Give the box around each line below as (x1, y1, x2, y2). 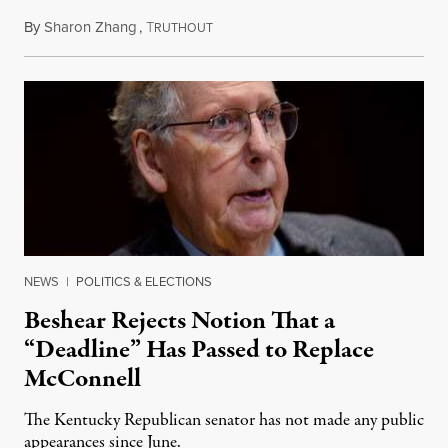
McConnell (24, 361, 141, 398)
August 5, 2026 (212, 16, 306, 39)
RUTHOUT (154, 19, 213, 37)
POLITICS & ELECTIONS (76, 272, 212, 291)
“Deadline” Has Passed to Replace (24, 332, 374, 369)
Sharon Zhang (44, 16, 137, 38)
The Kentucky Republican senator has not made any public (24, 408, 424, 434)
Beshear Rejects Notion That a (24, 303, 335, 340)
